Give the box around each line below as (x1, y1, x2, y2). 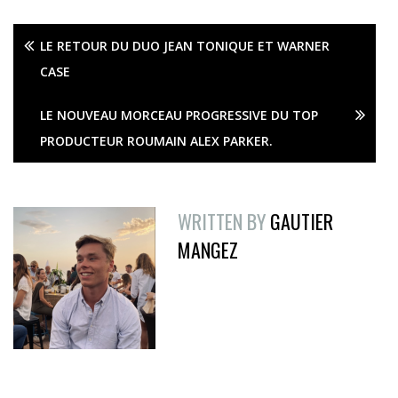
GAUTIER (270, 207, 333, 236)
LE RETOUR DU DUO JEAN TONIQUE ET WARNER (40, 37, 330, 55)
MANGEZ (178, 235, 238, 265)
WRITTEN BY (178, 207, 266, 236)
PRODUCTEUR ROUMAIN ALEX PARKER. (40, 132, 273, 150)
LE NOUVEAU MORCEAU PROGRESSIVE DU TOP (40, 107, 318, 124)
